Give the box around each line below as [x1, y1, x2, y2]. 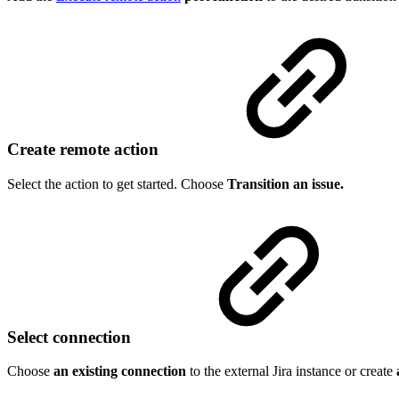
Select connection [7, 327, 135, 346]
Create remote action [7, 140, 163, 159]
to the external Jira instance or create [190, 363, 396, 379]
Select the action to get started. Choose [7, 175, 227, 191]
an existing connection [53, 363, 190, 379]
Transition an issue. [227, 175, 344, 191]
